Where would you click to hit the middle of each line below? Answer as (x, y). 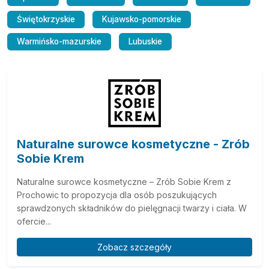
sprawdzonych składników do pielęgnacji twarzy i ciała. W (132, 208)
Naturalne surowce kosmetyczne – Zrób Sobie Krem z (124, 182)
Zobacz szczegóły (134, 247)
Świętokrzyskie (46, 19)
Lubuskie (145, 41)
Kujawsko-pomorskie (142, 19)
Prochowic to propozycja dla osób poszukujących (117, 195)
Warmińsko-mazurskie (59, 41)
